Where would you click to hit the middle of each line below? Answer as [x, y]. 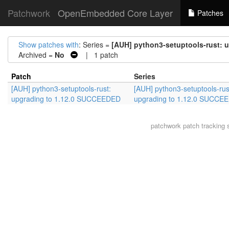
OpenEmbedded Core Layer [115, 13]
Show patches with [49, 44]
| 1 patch [98, 55]
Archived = [37, 55]
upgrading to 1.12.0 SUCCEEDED [66, 99]
